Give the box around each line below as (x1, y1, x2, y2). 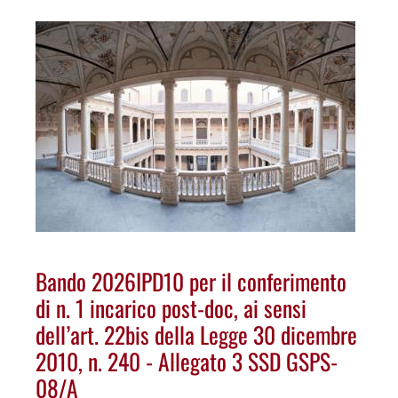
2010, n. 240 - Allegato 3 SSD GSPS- (36, 344, 338, 378)
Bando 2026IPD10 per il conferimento (36, 264, 346, 298)
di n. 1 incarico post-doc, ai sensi (36, 291, 306, 325)
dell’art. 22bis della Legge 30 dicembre (36, 317, 357, 352)
